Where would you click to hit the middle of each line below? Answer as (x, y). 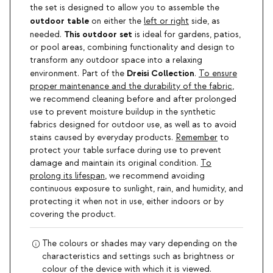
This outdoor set (98, 35)
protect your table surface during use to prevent (126, 151)
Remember (197, 138)
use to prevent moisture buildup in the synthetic (123, 112)
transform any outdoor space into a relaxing (116, 61)
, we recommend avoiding (155, 176)
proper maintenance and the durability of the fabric (131, 87)
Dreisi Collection (161, 74)
